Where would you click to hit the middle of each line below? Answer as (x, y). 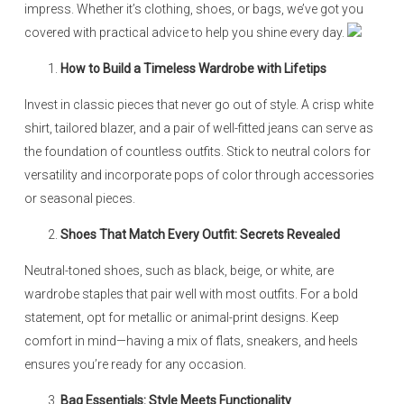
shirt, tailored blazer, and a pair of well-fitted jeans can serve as (199, 128)
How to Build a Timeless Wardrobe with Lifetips (193, 69)
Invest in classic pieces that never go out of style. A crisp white (199, 105)
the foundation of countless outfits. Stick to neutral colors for (197, 151)
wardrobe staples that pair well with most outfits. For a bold (191, 294)
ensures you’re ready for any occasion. (135, 364)
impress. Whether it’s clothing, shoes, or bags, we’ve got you (194, 9)
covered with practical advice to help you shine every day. (186, 32)
